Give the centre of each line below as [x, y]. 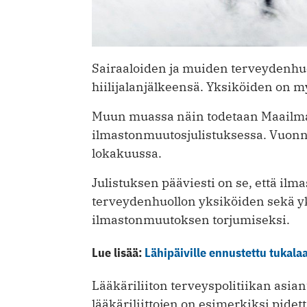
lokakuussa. [127, 153]
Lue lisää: [118, 253]
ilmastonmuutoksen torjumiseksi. [191, 220]
